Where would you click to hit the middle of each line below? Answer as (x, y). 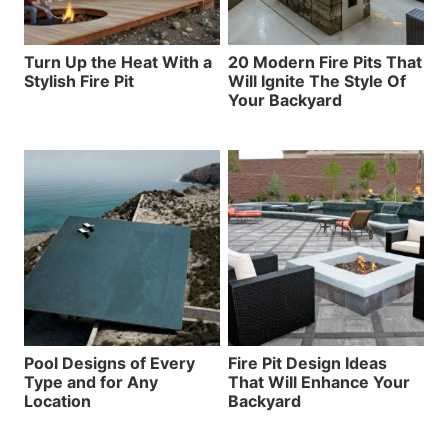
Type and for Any (91, 381)
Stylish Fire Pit (79, 80)
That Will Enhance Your (319, 381)
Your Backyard (285, 99)
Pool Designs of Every (109, 362)
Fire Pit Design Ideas (307, 362)
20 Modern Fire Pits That (325, 61)
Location (57, 400)
